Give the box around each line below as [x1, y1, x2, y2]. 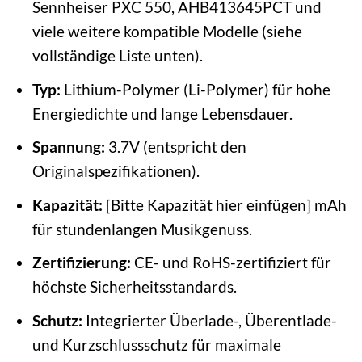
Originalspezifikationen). [32, 162, 200, 181]
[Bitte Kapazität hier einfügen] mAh [102, 195, 347, 214]
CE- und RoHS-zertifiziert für [130, 253, 331, 272]
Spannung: [32, 137, 105, 157]
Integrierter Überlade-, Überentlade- [82, 310, 337, 330]
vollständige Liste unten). [32, 46, 203, 65]
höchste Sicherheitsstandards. [32, 277, 237, 297]
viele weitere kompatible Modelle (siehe [32, 22, 302, 41]
